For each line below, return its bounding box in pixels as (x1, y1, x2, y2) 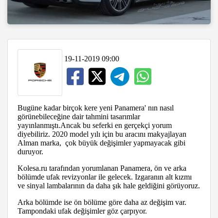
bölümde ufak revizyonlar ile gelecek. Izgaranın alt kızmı (18, 172, 192, 181)
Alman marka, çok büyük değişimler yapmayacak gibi (18, 138, 185, 147)
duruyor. (18, 147, 43, 156)
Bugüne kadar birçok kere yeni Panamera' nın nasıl (18, 103, 174, 112)
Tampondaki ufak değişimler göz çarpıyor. (18, 206, 149, 215)
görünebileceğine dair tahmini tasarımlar (18, 112, 140, 121)
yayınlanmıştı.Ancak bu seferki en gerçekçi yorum (18, 121, 172, 129)
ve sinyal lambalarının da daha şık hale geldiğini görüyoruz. (18, 181, 200, 190)
